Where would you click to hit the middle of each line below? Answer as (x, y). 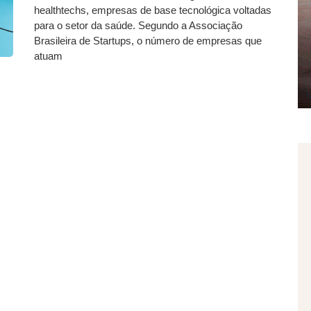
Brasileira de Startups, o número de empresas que (148, 41)
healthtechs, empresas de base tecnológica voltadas (153, 10)
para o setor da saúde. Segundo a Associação (138, 25)
